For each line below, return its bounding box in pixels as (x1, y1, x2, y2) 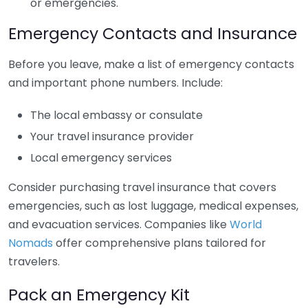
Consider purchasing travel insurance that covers (8, 179, 276, 195)
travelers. (8, 254, 60, 269)
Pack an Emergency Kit (8, 283, 190, 306)
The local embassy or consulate (30, 107, 203, 123)
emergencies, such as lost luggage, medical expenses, (8, 198, 298, 214)
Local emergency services (30, 150, 172, 166)
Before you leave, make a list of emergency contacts (8, 56, 294, 72)
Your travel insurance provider (30, 129, 194, 144)
